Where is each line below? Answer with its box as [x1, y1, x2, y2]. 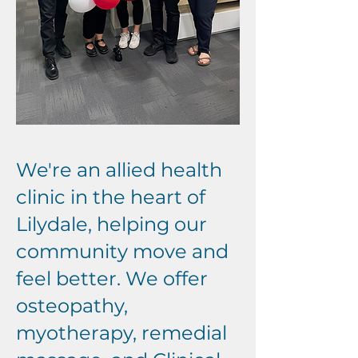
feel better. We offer [16, 267, 208, 290]
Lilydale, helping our [16, 213, 207, 236]
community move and [16, 240, 229, 263]
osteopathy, [16, 294, 128, 317]
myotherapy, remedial [16, 321, 227, 344]
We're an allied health [16, 158, 222, 181]
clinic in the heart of [16, 185, 205, 209]
